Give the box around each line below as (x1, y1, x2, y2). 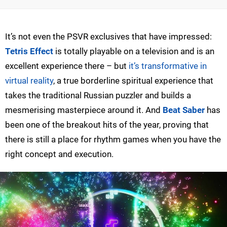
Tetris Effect (5, 46, 53, 57)
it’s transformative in (129, 61, 207, 71)
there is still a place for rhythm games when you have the (5, 134, 221, 145)
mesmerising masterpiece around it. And (5, 105, 163, 116)
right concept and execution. (5, 149, 113, 160)
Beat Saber (163, 105, 205, 116)
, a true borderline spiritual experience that (53, 75, 213, 86)
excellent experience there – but (5, 61, 129, 71)
